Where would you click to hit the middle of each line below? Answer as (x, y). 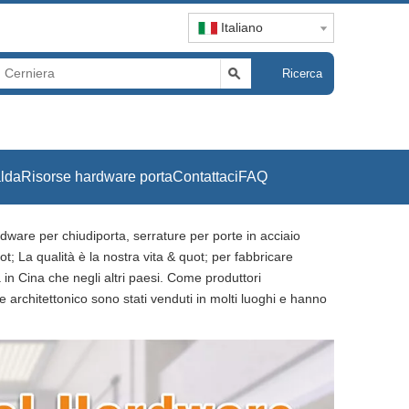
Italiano (242, 27)
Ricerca (302, 73)
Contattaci (205, 176)
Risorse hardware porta (96, 176)
